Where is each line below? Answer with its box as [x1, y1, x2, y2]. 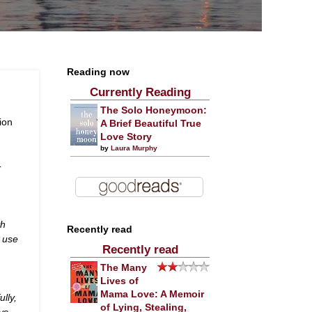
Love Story [100, 132, 152, 142]
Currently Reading [89, 86, 191, 99]
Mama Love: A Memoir [100, 289, 204, 299]
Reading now [67, 67, 130, 77]
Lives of [100, 276, 139, 286]
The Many [100, 263, 147, 273]
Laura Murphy [111, 144, 157, 152]
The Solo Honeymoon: [100, 105, 207, 116]
